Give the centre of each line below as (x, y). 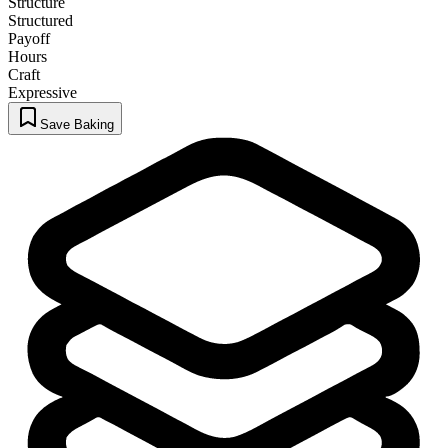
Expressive (42, 93)
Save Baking (77, 125)
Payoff (29, 39)
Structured (40, 21)
